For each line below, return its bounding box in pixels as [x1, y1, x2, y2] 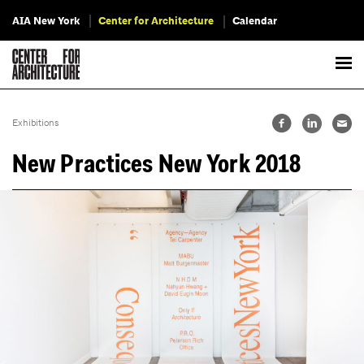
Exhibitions [12, 116, 59, 129]
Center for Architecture [98, 14, 214, 28]
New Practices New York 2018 [12, 153, 301, 179]
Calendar [232, 14, 277, 28]
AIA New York [12, 14, 80, 28]
